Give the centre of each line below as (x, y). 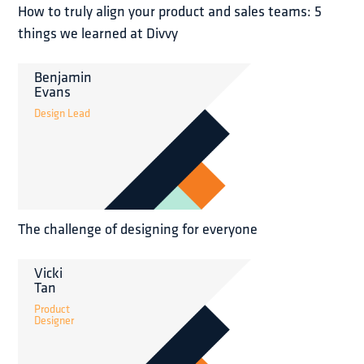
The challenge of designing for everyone (138, 228)
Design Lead (63, 113)
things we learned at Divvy (98, 32)
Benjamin (63, 76)
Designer (54, 320)
